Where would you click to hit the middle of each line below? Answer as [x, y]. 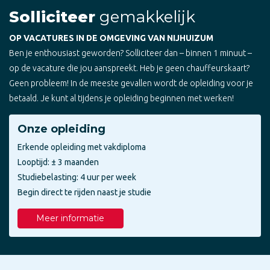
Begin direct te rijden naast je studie [84, 192]
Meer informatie [71, 218]
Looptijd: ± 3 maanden [58, 162]
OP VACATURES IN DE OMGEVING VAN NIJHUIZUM [111, 38]
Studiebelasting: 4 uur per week [77, 177]
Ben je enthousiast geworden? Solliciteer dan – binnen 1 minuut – [130, 53]
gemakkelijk [145, 17]
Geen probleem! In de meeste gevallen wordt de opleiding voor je [131, 83]
